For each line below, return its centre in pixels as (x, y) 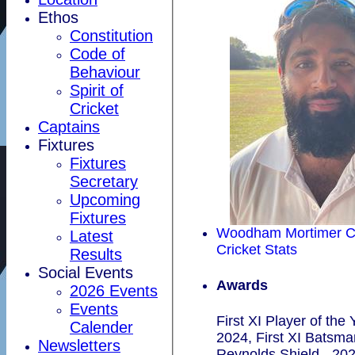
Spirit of (97, 90)
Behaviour (105, 72)
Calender (101, 327)
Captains (69, 126)
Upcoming (105, 199)
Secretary (104, 181)
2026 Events (114, 290)
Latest (92, 236)
